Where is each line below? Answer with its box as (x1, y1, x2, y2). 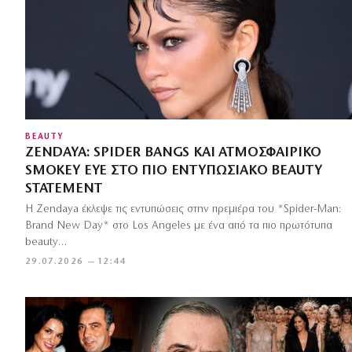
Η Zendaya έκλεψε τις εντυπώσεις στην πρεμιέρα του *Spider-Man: (25, 203, 341, 215)
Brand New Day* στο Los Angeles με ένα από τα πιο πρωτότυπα (25, 219, 332, 232)
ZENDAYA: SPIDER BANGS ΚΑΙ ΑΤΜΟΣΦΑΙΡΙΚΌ (25, 145, 322, 160)
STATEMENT (25, 181, 102, 196)
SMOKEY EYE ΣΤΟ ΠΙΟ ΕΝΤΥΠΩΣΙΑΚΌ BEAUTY (25, 163, 322, 178)
